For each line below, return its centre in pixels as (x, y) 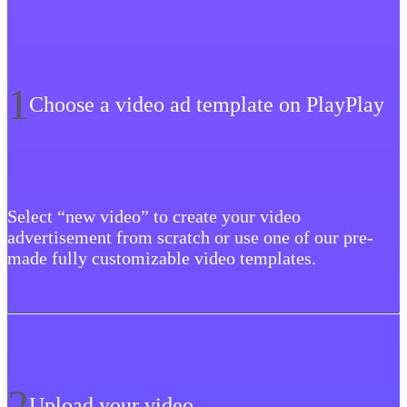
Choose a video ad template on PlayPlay (207, 104)
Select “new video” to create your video (154, 217)
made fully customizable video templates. (162, 258)
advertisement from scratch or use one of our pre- (190, 238)
